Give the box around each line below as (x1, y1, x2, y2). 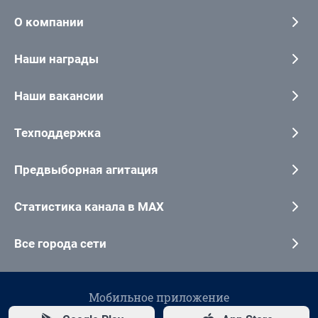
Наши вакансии (14, 88, 104, 103)
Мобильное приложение (89, 289, 229, 305)
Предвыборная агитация (14, 162, 158, 177)
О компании (14, 14, 84, 29)
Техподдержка (14, 125, 101, 140)
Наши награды (14, 51, 99, 66)
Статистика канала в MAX (14, 199, 164, 214)
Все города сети (14, 236, 106, 251)
